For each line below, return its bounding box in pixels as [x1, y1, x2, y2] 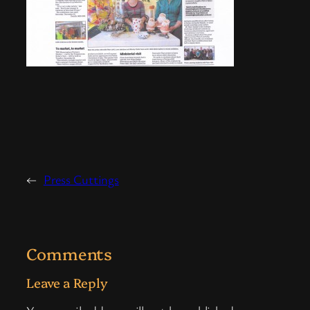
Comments [26, 241, 113, 264]
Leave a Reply [26, 273, 108, 291]
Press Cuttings [43, 170, 119, 188]
